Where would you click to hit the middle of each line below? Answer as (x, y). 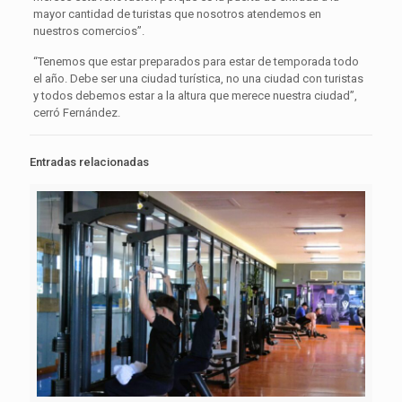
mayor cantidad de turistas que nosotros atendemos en (177, 13)
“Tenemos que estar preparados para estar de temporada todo (196, 61)
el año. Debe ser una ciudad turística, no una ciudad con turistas (198, 78)
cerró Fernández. (76, 112)
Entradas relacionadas (89, 162)
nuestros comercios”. (88, 31)
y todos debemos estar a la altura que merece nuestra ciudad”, (195, 95)
